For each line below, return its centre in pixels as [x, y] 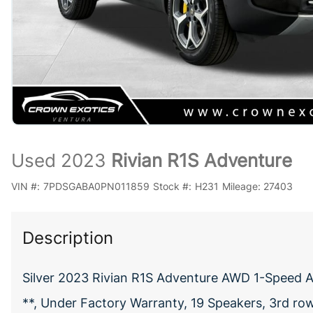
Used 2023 [59, 160]
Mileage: [241, 186]
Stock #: [172, 186]
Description [68, 238]
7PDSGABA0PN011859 [96, 186]
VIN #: [26, 186]
